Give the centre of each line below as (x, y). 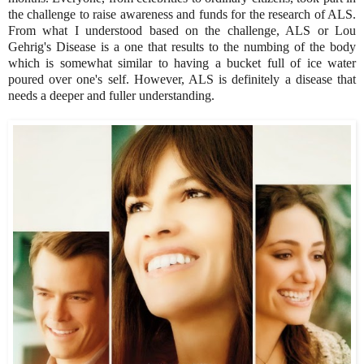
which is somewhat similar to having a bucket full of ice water (182, 63)
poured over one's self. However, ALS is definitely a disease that (182, 80)
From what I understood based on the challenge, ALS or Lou (182, 31)
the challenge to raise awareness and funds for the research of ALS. (182, 15)
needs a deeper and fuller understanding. (111, 96)
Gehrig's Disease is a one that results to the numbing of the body (182, 47)
